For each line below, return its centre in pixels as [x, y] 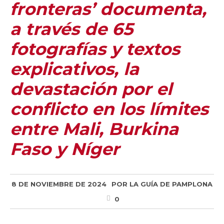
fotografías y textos [95, 49]
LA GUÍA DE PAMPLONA [171, 184]
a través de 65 [71, 29]
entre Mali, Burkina [94, 129]
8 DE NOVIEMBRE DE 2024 [59, 184]
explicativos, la [74, 69]
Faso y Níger [65, 149]
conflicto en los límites [109, 109]
